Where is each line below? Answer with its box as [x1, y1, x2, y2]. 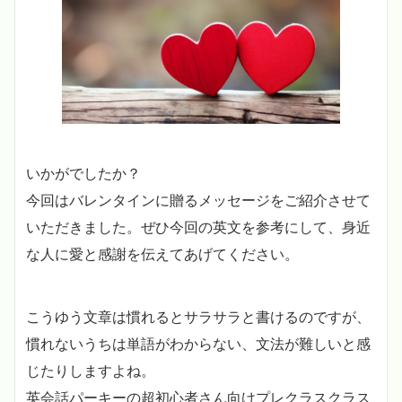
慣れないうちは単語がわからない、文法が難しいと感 [26, 335, 371, 354]
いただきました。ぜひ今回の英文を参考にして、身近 [26, 218, 371, 237]
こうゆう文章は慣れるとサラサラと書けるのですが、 [26, 308, 371, 327]
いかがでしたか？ [26, 164, 141, 183]
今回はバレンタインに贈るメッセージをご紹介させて [26, 191, 371, 210]
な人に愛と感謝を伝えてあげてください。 [26, 245, 299, 264]
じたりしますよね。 [26, 362, 155, 380]
